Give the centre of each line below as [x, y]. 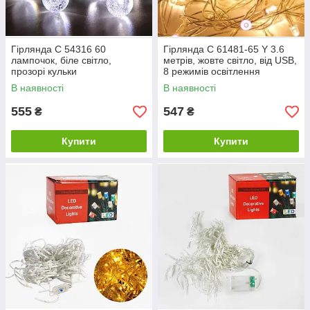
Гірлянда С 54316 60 [58, 49]
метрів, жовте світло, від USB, [230, 61]
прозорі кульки [44, 72]
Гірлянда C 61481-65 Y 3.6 [224, 49]
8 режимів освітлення [212, 72]
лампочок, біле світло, [61, 61]
